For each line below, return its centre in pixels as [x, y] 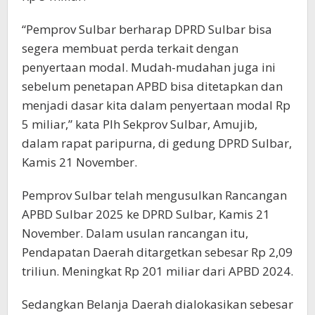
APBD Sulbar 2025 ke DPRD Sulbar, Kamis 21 [146, 214]
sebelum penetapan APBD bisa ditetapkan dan [152, 86]
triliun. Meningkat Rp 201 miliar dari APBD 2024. [157, 271]
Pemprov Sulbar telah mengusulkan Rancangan [154, 195]
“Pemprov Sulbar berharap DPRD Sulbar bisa [147, 30]
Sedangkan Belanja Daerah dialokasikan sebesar [157, 304]
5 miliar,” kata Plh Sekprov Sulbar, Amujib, [140, 124]
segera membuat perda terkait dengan [130, 49]
